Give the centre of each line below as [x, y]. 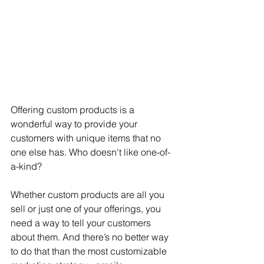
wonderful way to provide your [75, 124]
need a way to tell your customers [82, 223]
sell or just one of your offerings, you [87, 209]
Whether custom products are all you [89, 195]
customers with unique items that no [87, 138]
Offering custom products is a [74, 110]
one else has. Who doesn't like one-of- [90, 152]
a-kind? [26, 166]
